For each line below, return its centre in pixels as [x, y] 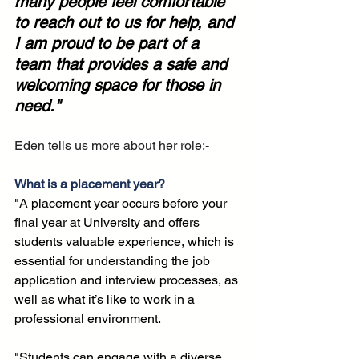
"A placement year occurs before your [122, 204]
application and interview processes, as [128, 280]
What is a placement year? [90, 184]
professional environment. [89, 319]
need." [37, 106]
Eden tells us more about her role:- [112, 146]
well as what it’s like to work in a [106, 300]
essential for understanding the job [114, 261]
